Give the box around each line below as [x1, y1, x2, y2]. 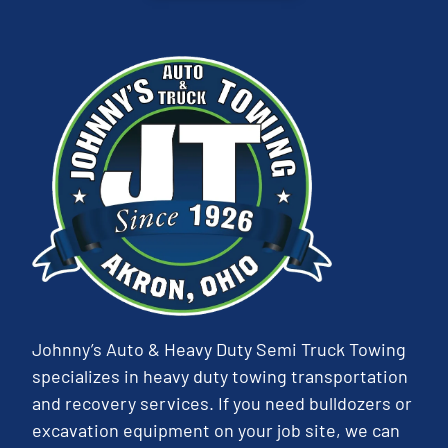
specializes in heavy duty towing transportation [32, 364, 409, 387]
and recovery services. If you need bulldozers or [32, 391, 413, 414]
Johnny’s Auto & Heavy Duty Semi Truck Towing [32, 337, 407, 360]
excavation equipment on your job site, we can [32, 418, 401, 441]
